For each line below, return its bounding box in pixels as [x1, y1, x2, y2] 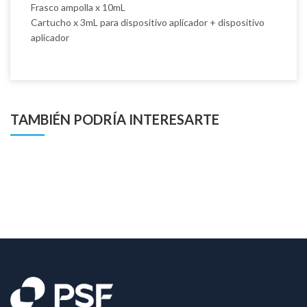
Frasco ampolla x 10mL [31, 1, 125, 14]
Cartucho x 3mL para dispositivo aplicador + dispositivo [31, 16, 265, 29]
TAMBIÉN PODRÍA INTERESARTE [10, 111, 219, 128]
